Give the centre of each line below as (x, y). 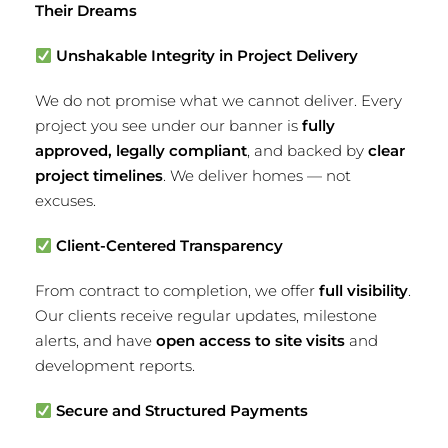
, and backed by (307, 150)
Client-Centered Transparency (168, 245)
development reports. (115, 365)
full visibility (363, 290)
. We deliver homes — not (257, 175)
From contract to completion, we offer (177, 290)
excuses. (65, 200)
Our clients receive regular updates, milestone (206, 315)
